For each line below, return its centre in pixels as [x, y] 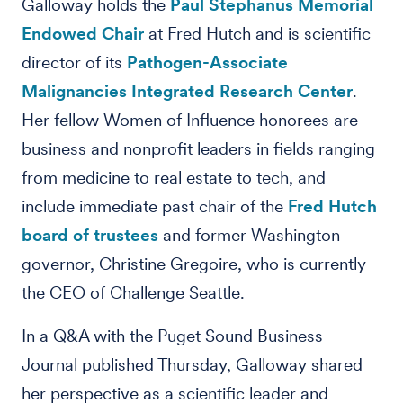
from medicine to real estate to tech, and [174, 178]
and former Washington [249, 235]
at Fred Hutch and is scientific [257, 34]
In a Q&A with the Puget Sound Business [172, 336]
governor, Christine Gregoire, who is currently [194, 264]
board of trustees [90, 235]
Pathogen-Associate [207, 63]
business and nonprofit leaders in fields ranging [198, 149]
